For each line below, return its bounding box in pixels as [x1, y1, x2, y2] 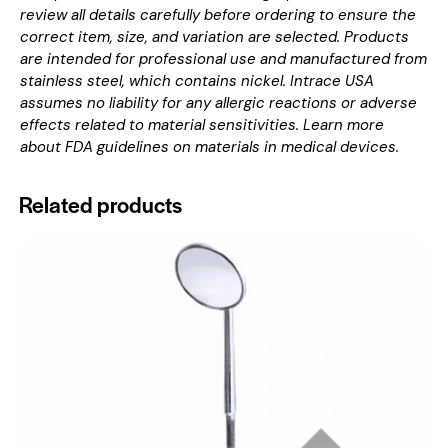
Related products [19, 189, 182, 220]
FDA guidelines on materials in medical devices [65, 137, 396, 158]
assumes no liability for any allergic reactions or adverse [20, 93, 417, 114]
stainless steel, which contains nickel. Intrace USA [20, 71, 374, 92]
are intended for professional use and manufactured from [20, 49, 427, 70]
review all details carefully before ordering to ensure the [20, 5, 416, 26]
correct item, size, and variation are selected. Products [20, 27, 409, 48]
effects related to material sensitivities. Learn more [20, 115, 384, 136]
